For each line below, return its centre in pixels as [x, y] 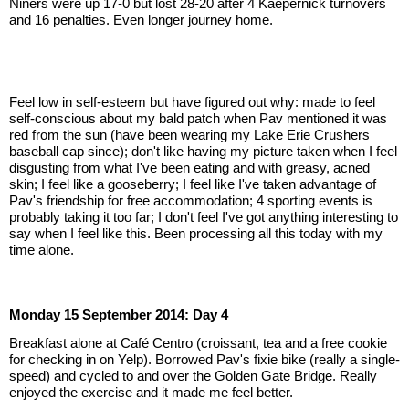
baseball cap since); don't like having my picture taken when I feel [203, 151]
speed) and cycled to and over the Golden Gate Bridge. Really [193, 376]
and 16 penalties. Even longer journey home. [141, 20]
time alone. [42, 249]
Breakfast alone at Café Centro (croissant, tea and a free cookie [198, 343]
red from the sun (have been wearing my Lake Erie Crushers [189, 134]
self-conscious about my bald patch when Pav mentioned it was [198, 118]
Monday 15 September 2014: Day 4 [119, 315]
